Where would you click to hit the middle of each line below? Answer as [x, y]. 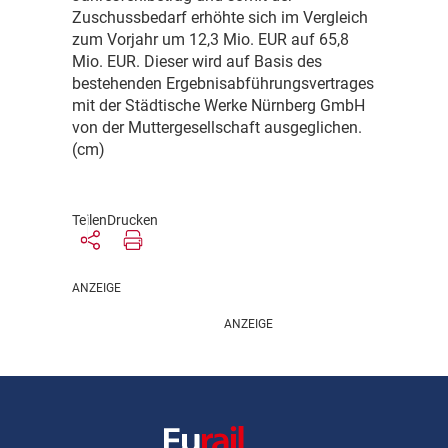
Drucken [132, 220]
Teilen [89, 220]
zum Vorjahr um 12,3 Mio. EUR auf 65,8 [210, 40]
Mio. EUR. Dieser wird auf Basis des [197, 62]
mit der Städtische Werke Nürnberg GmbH [218, 106]
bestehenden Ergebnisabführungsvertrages [223, 84]
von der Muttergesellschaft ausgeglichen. [217, 128]
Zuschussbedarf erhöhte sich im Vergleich [220, 18]
